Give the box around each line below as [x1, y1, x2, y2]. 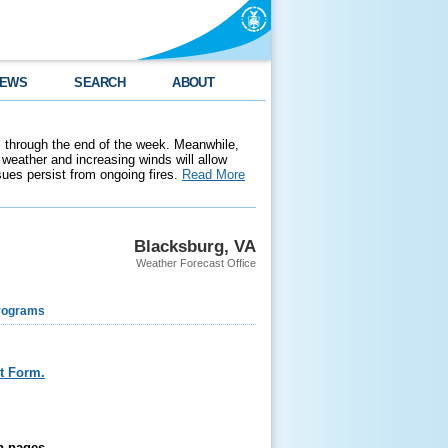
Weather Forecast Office [136, 257, 256, 269]
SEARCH [74, 75, 126, 90]
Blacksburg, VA [134, 236, 256, 256]
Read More [182, 167, 245, 182]
